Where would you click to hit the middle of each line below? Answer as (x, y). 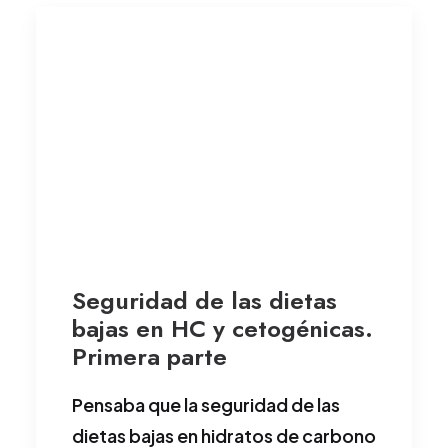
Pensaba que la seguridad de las (206, 405)
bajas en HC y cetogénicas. (222, 329)
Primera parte (149, 357)
